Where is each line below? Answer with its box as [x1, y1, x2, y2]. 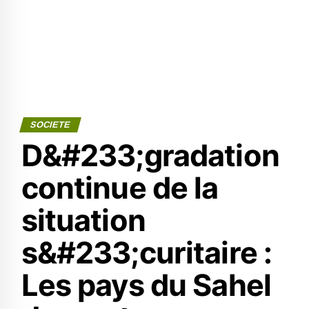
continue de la [21, 170, 219, 206]
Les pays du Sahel [21, 267, 271, 303]
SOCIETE [28, 119, 72, 130]
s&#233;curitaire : [21, 235, 272, 270]
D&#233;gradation [21, 137, 279, 173]
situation [21, 202, 146, 238]
